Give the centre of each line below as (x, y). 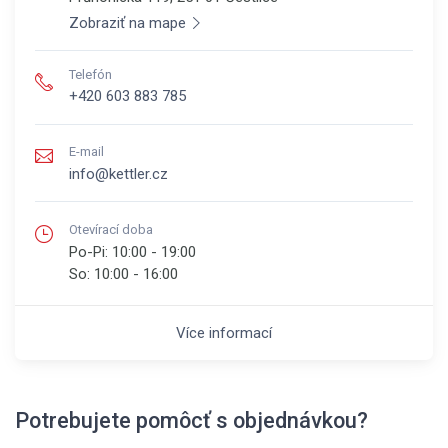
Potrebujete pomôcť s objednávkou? (191, 420)
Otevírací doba (111, 229)
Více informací (224, 332)
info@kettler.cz (118, 174)
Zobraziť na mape (127, 22)
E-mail (86, 152)
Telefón (90, 74)
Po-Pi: (90, 251)
